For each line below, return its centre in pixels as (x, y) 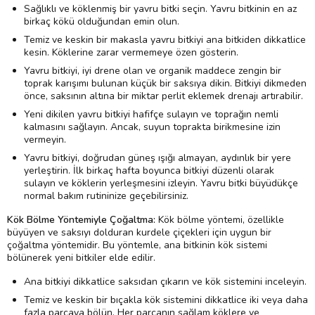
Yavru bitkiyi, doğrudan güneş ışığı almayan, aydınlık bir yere (157, 157)
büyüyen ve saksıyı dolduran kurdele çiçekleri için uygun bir (139, 232)
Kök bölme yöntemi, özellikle (220, 219)
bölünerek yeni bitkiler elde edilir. (81, 257)
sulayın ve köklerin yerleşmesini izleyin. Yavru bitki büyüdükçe (161, 183)
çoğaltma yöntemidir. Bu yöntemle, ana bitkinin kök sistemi (137, 245)
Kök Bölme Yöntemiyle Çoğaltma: (81, 219)
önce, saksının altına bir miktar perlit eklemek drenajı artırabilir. (163, 96)
